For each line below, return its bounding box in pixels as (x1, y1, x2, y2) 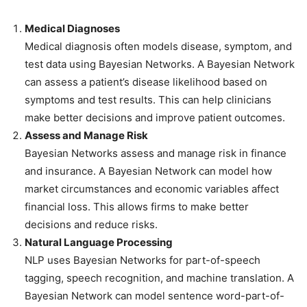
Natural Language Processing (25, 236, 173, 249)
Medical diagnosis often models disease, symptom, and (25, 40, 292, 53)
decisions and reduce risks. (25, 218, 158, 231)
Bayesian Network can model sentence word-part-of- (25, 289, 284, 302)
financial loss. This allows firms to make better (25, 200, 249, 213)
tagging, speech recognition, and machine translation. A (25, 271, 294, 284)
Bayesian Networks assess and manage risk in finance (25, 147, 286, 160)
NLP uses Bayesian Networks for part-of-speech (25, 254, 260, 267)
